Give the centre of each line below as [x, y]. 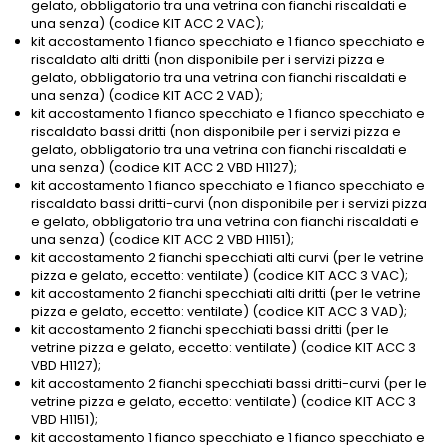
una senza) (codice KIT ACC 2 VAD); [147, 96]
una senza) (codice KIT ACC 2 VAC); [147, 24]
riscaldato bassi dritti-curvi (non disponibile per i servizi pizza [229, 204]
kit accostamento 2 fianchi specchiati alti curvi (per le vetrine [227, 258]
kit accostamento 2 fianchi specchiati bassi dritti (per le [210, 330]
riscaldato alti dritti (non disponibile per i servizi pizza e [208, 60]
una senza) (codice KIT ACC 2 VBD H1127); [164, 168]
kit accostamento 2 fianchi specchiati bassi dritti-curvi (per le [229, 384]
